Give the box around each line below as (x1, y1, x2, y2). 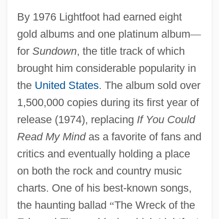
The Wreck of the (114, 198, 195, 211)
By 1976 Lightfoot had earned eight (17, 10, 182, 23)
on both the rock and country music (17, 164, 182, 177)
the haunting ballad (17, 198, 109, 211)
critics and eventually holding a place (17, 147, 190, 160)
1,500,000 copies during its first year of (17, 96, 199, 109)
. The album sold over (98, 79, 200, 91)
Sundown (32, 44, 77, 57)
